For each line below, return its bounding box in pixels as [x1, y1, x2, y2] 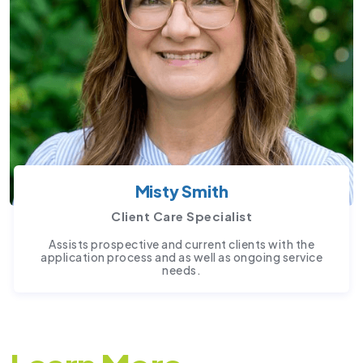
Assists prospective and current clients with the [49, 236, 314, 251]
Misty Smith [135, 180, 228, 201]
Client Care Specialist [111, 207, 252, 224]
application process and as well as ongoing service [41, 249, 322, 264]
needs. [162, 262, 201, 277]
